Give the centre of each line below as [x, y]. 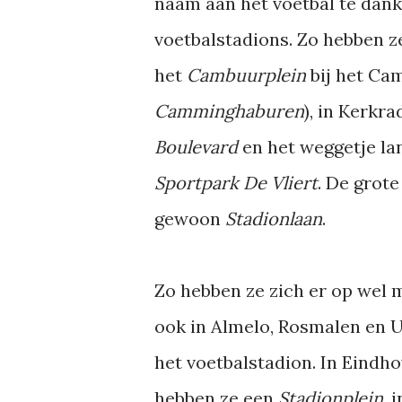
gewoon [190, 218]
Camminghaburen [229, 111]
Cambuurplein [249, 75]
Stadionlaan [274, 218]
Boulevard [196, 147]
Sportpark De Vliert [236, 183]
